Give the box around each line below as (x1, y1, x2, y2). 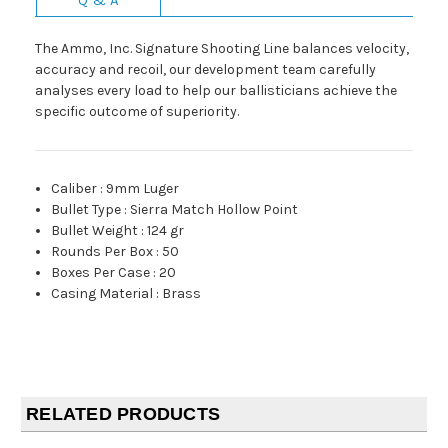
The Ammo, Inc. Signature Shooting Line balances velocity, (35, 39, 409, 57)
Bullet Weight (51, 221, 139, 239)
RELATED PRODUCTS (26, 403, 220, 424)
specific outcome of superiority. (35, 102, 239, 120)
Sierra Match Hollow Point (130, 200, 299, 218)
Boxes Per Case (51, 263, 151, 281)
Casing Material (51, 284, 154, 302)
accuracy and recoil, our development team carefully (35, 60, 376, 78)
